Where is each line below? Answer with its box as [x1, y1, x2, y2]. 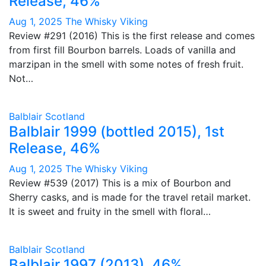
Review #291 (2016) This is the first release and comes [9, 30, 255, 42]
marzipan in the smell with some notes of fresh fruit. [9, 58, 243, 70]
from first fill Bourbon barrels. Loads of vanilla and [9, 44, 236, 56]
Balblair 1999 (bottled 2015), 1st [9, 123, 224, 140]
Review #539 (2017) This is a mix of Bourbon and [9, 177, 231, 189]
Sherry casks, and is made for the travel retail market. [9, 191, 251, 203]
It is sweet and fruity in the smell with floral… [9, 205, 211, 217]
